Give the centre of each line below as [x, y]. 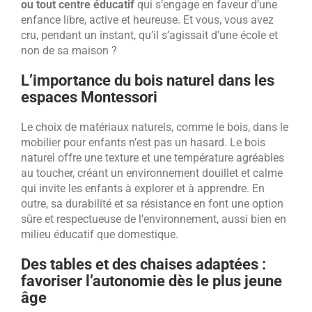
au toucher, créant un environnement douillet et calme [152, 173]
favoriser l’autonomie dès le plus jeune [151, 281]
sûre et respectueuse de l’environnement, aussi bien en [154, 219]
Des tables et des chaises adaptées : [143, 264]
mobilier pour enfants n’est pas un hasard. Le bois [143, 142]
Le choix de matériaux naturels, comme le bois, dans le [155, 127]
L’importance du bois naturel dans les [148, 80]
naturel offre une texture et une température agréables [153, 157]
